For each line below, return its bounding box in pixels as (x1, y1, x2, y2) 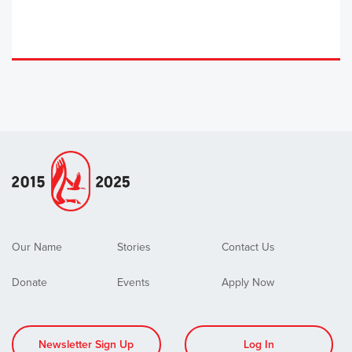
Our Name (12, 239, 62, 255)
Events (116, 274, 150, 291)
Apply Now (222, 274, 275, 291)
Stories (116, 239, 151, 255)
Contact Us (222, 239, 276, 255)
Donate (12, 274, 47, 291)
